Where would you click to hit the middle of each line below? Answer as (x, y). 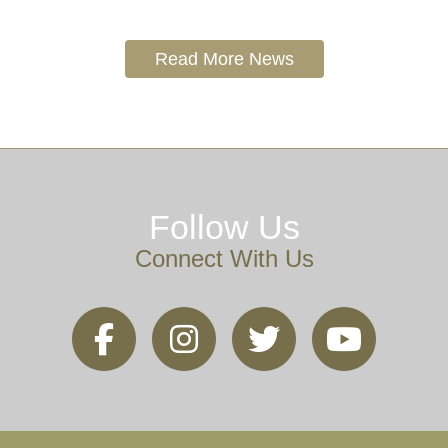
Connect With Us (224, 258)
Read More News (224, 58)
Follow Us (224, 226)
